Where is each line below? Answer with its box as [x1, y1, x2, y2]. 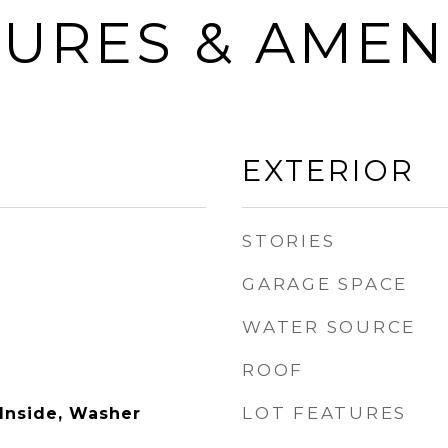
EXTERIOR [242, 153, 415, 188]
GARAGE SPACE [242, 274, 408, 294]
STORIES [242, 231, 336, 251]
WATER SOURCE [242, 317, 416, 337]
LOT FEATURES [242, 403, 407, 423]
